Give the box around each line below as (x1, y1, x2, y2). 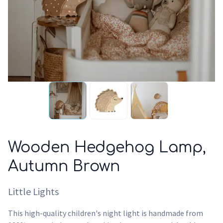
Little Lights (8, 185, 59, 198)
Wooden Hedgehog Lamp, (8, 139, 206, 156)
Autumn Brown (8, 158, 120, 175)
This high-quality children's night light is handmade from (8, 208, 203, 218)
